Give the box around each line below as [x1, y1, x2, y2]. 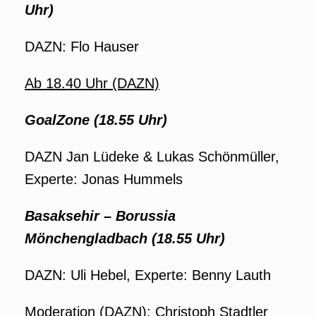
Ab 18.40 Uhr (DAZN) [25, 75, 159, 91]
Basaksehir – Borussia [25, 208, 176, 224]
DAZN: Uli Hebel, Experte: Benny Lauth [25, 267, 271, 283]
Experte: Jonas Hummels [25, 171, 183, 187]
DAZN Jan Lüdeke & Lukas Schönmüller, [25, 149, 279, 164]
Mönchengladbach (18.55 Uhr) [25, 231, 225, 246]
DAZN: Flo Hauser [25, 39, 139, 54]
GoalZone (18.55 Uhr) [25, 112, 167, 128]
